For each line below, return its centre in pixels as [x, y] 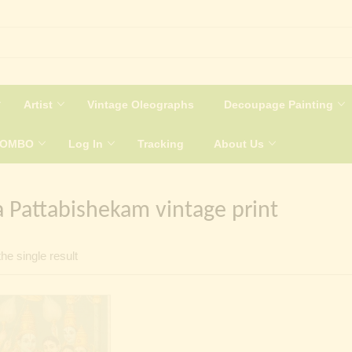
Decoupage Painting [280, 104]
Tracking [161, 143]
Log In [87, 143]
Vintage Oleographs [141, 104]
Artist [40, 104]
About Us [240, 143]
